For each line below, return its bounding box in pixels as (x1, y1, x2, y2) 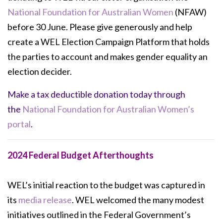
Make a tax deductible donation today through (7, 88, 185, 100)
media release (18, 194, 72, 205)
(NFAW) (173, 6, 207, 17)
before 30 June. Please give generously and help (7, 21, 192, 32)
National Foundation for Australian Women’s (22, 103, 194, 114)
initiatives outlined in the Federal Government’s (7, 209, 191, 220)
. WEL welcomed (72, 194, 138, 205)
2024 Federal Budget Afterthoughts (7, 149, 154, 161)
